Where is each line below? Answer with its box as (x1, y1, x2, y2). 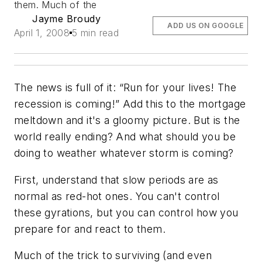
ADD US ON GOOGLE (167, 21, 244, 30)
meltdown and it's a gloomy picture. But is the (14, 114, 240, 126)
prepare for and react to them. (14, 222, 166, 235)
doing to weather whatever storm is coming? (14, 147, 234, 159)
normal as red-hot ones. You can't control (14, 189, 220, 202)
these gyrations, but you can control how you (14, 206, 239, 219)
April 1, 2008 (14, 27, 70, 39)
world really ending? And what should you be (14, 130, 236, 143)
